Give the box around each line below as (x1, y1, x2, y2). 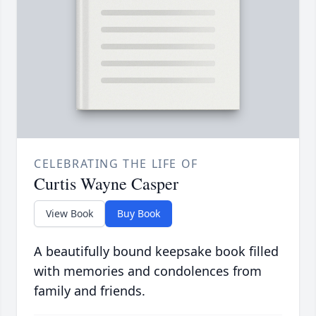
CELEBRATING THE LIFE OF (34, 155, 198, 171)
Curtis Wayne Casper (34, 171, 178, 195)
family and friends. (34, 281, 145, 299)
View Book (46, 206, 93, 220)
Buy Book (117, 206, 160, 220)
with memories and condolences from (34, 262, 262, 279)
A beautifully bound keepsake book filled (34, 242, 279, 260)
